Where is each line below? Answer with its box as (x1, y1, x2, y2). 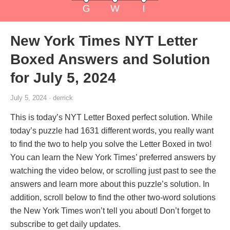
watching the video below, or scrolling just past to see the (10, 166, 216, 175)
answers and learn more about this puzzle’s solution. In (10, 179, 209, 188)
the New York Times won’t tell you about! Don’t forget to (10, 206, 210, 215)
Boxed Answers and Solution (10, 51, 210, 67)
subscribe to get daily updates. (10, 219, 121, 228)
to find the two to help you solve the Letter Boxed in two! (10, 139, 212, 148)
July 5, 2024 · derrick (10, 93, 73, 102)
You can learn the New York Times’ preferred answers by (10, 152, 216, 162)
